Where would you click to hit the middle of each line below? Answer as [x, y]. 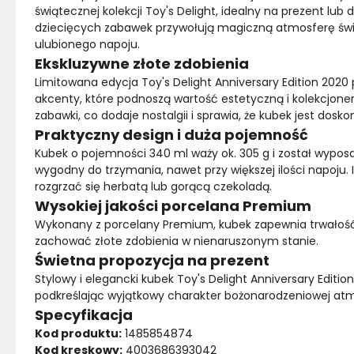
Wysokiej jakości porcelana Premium [173, 206]
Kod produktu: [78, 333]
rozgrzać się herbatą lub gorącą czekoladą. [153, 186]
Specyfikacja [84, 315]
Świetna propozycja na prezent [152, 260]
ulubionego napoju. [87, 44]
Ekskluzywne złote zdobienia [142, 64]
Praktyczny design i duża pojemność [171, 135]
